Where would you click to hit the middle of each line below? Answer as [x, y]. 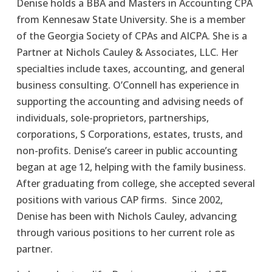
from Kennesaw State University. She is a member [131, 19]
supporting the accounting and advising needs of [130, 101]
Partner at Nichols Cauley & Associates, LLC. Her [127, 52]
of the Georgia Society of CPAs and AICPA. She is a [131, 36]
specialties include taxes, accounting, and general [130, 68]
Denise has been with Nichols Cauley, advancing [126, 216]
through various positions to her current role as [125, 232]
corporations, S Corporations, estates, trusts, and [129, 134]
